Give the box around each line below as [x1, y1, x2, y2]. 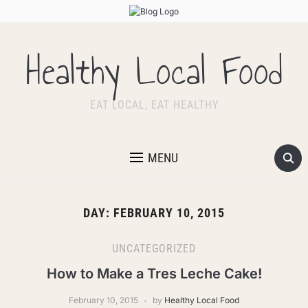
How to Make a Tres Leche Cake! [46, 265, 262, 283]
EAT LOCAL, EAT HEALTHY [89, 98, 219, 112]
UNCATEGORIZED [112, 242, 196, 256]
